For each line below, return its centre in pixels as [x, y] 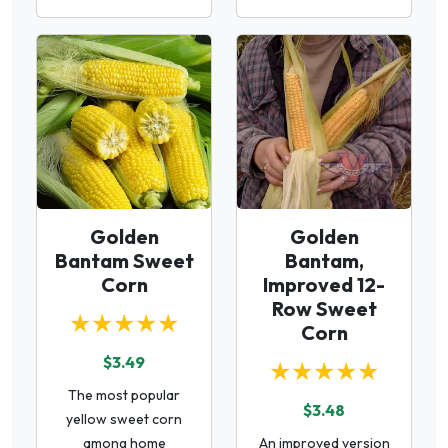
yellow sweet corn [124, 419]
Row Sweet [324, 308]
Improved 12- [324, 284]
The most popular [124, 395]
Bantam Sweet [124, 260]
